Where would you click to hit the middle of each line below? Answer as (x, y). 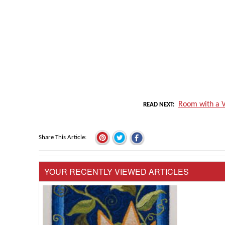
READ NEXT (158, 105)
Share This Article (62, 138)
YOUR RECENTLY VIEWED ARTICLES (117, 172)
